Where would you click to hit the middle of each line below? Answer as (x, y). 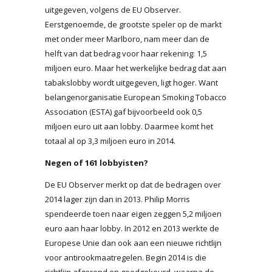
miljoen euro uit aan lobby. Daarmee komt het (129, 126)
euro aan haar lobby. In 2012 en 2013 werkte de (132, 228)
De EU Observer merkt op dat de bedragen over (133, 184)
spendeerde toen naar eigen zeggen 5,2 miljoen (133, 213)
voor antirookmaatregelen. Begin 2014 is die (126, 257)
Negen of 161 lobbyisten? (97, 162)
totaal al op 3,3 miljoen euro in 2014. (110, 141)
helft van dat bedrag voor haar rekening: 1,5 (126, 53)
